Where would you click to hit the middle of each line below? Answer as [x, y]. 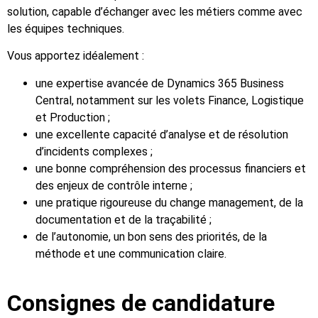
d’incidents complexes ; [94, 151]
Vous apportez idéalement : [76, 56]
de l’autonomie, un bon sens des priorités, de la [151, 236]
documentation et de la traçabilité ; [124, 219]
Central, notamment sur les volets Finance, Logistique [170, 100]
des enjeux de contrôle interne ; [114, 185]
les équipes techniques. [66, 28]
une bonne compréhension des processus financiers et [171, 168]
